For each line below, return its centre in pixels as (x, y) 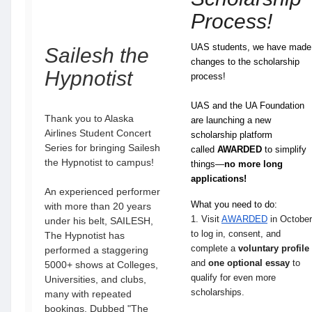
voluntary (258, 248)
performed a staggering (96, 250)
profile (295, 248)
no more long (253, 164)
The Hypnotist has (85, 235)
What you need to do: (234, 204)
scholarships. (218, 292)
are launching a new (231, 120)
